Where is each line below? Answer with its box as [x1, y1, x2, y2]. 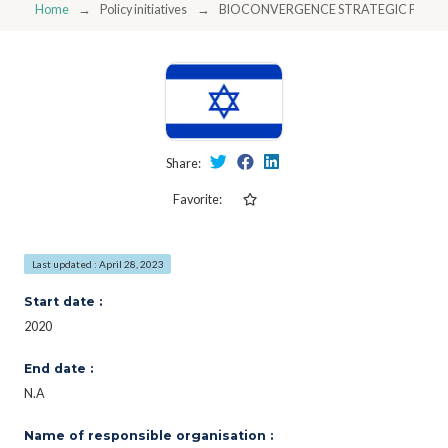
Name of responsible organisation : [24, 427, 273, 443]
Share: [165, 155, 203, 171]
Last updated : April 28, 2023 [31, 257, 164, 270]
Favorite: [172, 191, 222, 207]
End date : [24, 360, 93, 376]
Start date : [24, 293, 102, 309]
